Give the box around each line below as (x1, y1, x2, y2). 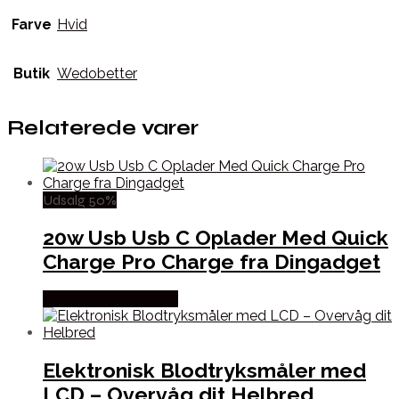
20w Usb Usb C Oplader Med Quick (43, 224, 388, 249)
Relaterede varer (7, 116, 199, 141)
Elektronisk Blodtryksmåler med (43, 358, 366, 383)
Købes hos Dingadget (43, 289, 178, 307)
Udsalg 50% (43, 191, 117, 208)
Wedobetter (57, 65, 137, 83)
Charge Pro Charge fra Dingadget (43, 248, 380, 273)
